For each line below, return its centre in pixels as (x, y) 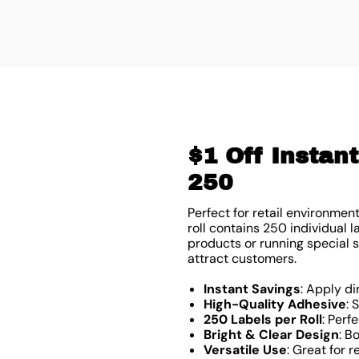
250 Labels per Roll (262, 320)
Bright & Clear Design (271, 335)
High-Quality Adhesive (274, 305)
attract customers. (242, 258)
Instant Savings (252, 289)
